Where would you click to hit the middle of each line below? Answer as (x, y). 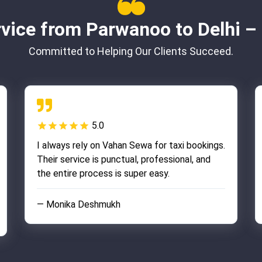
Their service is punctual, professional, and (123, 159)
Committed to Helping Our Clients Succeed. (131, 51)
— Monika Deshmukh (78, 204)
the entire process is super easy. (103, 173)
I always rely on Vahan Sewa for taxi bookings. (131, 145)
